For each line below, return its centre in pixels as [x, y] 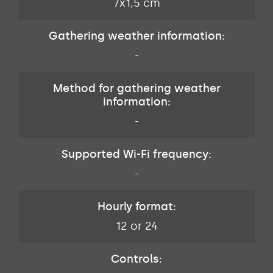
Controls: [136, 259]
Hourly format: [136, 207]
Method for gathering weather [136, 89]
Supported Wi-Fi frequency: [136, 154]
